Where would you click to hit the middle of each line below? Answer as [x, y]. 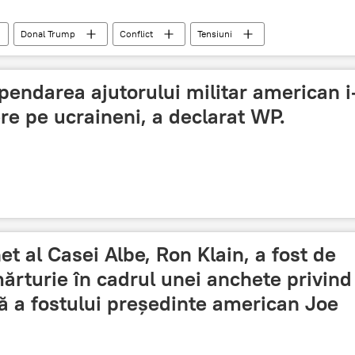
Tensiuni [215, 34]
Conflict [136, 34]
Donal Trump [48, 34]
